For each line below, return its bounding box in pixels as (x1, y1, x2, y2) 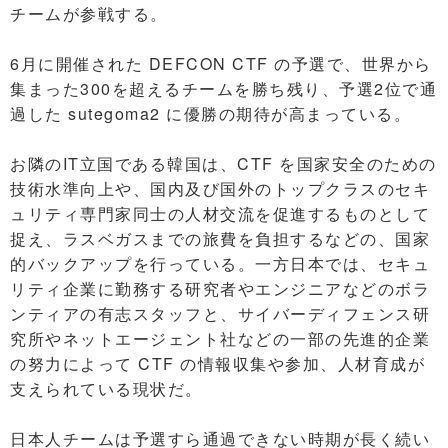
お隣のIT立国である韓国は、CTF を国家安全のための (10, 152, 437, 175)
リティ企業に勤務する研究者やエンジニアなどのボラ (10, 277, 430, 300)
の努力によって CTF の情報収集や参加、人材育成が (10, 352, 425, 375)
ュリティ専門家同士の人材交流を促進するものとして (10, 202, 430, 225)
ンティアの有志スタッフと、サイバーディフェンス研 (10, 302, 430, 325)
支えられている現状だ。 (10, 377, 203, 400)
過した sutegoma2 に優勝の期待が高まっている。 (10, 102, 411, 125)
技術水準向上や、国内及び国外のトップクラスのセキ (10, 177, 430, 200)
